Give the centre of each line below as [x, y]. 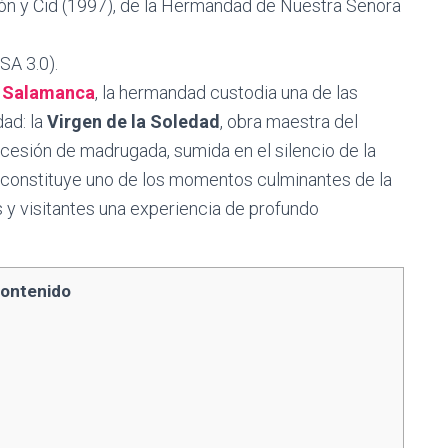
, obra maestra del [289, 121]
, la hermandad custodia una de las [226, 92]
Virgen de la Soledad [133, 121]
